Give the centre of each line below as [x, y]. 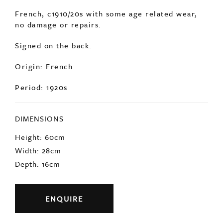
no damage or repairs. [58, 85]
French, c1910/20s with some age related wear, [106, 74]
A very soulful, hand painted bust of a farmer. [104, 53]
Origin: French [44, 127]
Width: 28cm [38, 211]
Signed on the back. [54, 106]
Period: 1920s [41, 148]
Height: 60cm [40, 197]
